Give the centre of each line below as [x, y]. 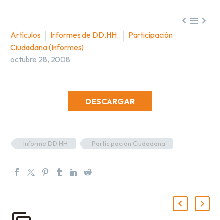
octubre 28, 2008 [40, 59]
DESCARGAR [110, 101]
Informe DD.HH [45, 143]
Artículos [26, 35]
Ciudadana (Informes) [47, 47]
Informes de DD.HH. [84, 35]
